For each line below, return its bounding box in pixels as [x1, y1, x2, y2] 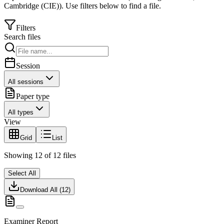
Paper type [16, 92, 49, 101]
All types [8, 108, 33, 116]
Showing [4, 151, 34, 160]
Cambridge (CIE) [4, 1, 59, 10]
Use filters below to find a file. [63, 1, 161, 10]
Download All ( [20, 186, 61, 194]
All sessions [8, 78, 43, 86]
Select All [8, 169, 36, 177]
